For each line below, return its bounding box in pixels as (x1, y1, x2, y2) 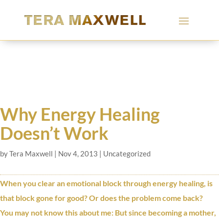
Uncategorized (103, 149, 151, 158)
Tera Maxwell (9, 149, 53, 158)
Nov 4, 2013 (58, 149, 98, 158)
